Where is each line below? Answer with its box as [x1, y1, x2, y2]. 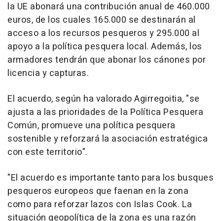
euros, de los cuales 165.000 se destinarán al [7, 13, 196, 27]
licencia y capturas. [7, 67, 89, 80]
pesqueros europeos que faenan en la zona [7, 184, 188, 198]
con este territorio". [7, 146, 88, 159]
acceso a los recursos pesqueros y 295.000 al [7, 27, 199, 40]
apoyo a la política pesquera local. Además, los [7, 40, 202, 54]
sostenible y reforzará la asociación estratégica [7, 132, 208, 146]
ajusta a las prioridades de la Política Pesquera [7, 106, 203, 119]
